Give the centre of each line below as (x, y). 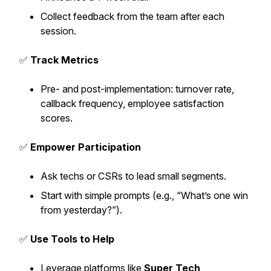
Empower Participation (86, 147)
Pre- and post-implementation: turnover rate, (137, 89)
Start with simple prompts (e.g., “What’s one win (144, 195)
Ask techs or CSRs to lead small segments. (133, 176)
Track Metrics (64, 60)
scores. (57, 118)
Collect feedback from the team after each (132, 16)
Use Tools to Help (72, 239)
